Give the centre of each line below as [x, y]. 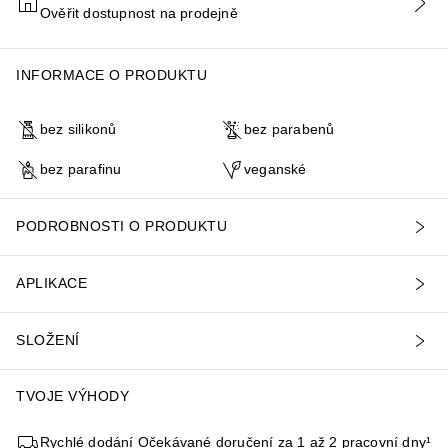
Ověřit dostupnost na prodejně [139, 12]
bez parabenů [289, 129]
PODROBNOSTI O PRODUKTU [121, 226]
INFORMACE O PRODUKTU [111, 74]
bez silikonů [78, 129]
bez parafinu [81, 169]
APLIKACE [51, 283]
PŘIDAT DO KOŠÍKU [223, 13]
